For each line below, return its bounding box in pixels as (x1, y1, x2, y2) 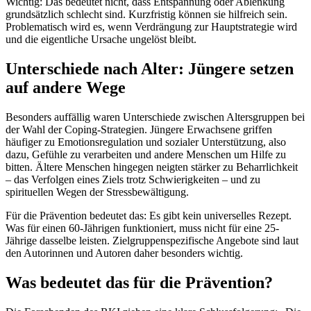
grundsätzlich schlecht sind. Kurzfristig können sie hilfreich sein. (6, 8, 287, 21)
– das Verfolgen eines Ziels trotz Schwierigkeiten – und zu (6, 174, 260, 186)
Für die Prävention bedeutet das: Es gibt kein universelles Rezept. (6, 210, 292, 222)
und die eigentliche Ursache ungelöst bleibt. (6, 33, 196, 46)
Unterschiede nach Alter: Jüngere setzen (6, 60, 294, 78)
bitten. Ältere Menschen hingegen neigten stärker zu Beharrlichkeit (6, 161, 298, 174)
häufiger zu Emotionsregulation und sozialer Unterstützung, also (6, 136, 286, 149)
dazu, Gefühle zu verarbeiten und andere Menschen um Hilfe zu (6, 149, 286, 161)
